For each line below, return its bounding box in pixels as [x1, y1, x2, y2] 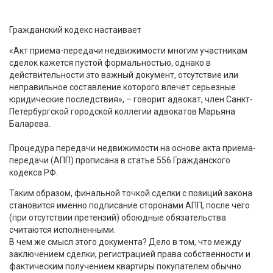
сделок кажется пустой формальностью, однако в [9, 57, 211, 68]
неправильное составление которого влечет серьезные [9, 82, 236, 92]
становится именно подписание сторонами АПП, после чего [9, 200, 250, 210]
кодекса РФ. [9, 167, 58, 177]
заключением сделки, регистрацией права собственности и [9, 249, 250, 259]
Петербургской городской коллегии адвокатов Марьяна [9, 106, 235, 116]
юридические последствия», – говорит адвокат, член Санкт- [9, 94, 253, 104]
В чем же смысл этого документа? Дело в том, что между [9, 236, 241, 247]
